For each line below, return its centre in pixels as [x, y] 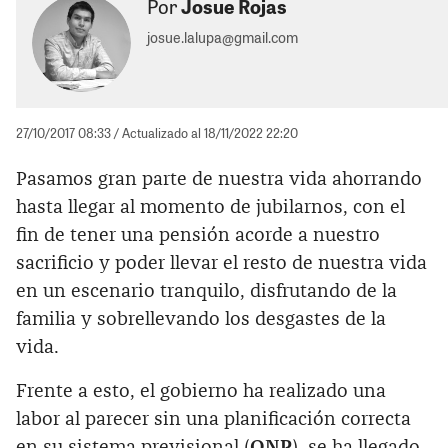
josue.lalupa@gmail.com [222, 37]
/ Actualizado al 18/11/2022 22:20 [206, 133]
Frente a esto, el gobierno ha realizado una [201, 391]
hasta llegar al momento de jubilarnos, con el [210, 207]
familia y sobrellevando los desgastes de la [201, 319]
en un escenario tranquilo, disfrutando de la [206, 291]
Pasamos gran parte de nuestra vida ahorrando [219, 179]
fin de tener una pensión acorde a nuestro [198, 235]
